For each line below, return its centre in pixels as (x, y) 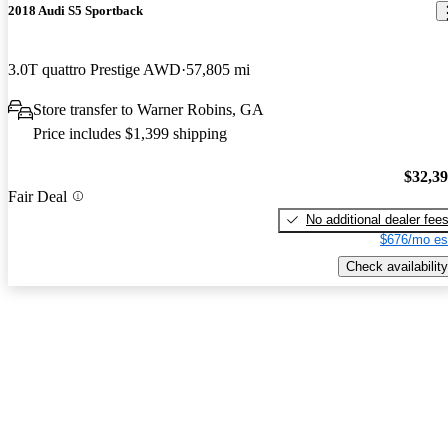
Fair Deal (37, 196)
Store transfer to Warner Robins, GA (148, 110)
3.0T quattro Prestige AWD (94, 70)
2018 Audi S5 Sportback (75, 11)
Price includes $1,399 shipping (130, 134)
